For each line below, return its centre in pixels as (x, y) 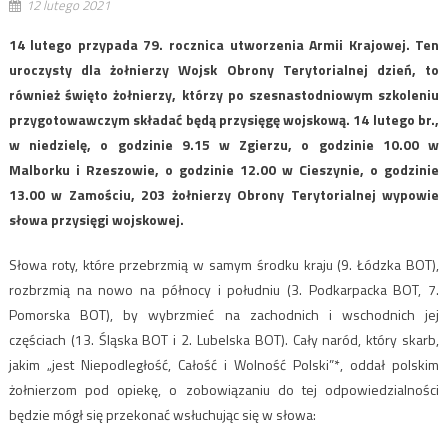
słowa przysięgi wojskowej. (96, 219)
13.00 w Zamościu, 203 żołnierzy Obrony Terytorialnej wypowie (224, 194)
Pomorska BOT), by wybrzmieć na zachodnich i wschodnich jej (224, 314)
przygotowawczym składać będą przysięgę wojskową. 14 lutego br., (224, 119)
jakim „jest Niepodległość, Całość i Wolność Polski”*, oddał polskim (224, 364)
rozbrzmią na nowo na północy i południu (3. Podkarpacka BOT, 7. (224, 289)
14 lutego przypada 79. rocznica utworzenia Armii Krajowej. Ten (224, 44)
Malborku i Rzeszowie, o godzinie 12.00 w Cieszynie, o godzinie (224, 169)
